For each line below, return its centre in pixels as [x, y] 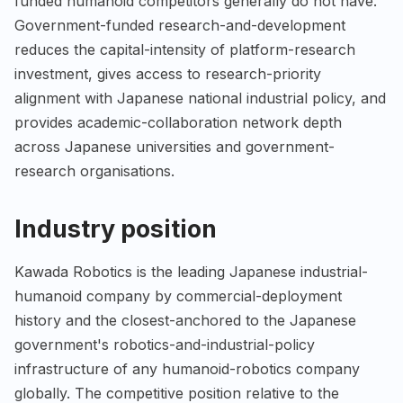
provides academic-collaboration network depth [178, 123]
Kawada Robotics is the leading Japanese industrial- [191, 271]
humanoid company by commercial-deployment [178, 296]
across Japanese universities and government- [175, 147]
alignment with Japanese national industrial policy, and [200, 99]
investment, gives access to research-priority [168, 74]
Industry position [116, 229]
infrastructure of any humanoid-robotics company [187, 368]
